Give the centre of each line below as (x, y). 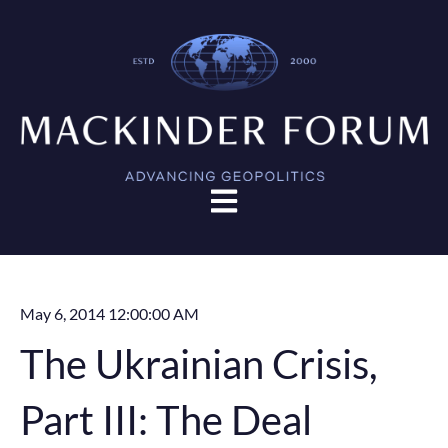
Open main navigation (285, 197)
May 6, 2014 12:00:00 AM (109, 313)
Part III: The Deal (166, 420)
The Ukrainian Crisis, (198, 364)
